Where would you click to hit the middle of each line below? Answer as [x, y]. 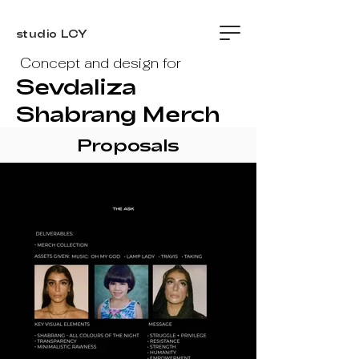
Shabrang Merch [118, 113]
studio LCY [52, 34]
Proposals [128, 144]
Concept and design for [101, 63]
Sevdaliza [79, 86]
